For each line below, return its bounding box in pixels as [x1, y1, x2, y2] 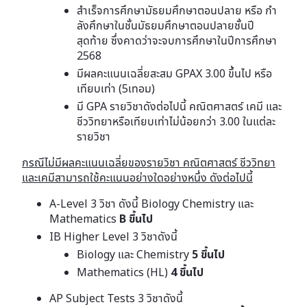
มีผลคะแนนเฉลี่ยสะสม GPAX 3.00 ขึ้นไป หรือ [77, 66, 272, 81]
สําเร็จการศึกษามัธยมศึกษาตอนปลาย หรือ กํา [77, 3, 277, 18]
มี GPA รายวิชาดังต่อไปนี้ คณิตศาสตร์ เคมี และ [77, 99, 282, 114]
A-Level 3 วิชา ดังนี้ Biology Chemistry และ [49, 196, 254, 211]
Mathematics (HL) [77, 265, 171, 280]
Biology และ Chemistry [77, 247, 192, 262]
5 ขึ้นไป [192, 247, 225, 262]
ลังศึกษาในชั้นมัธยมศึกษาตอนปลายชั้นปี [77, 18, 254, 33]
